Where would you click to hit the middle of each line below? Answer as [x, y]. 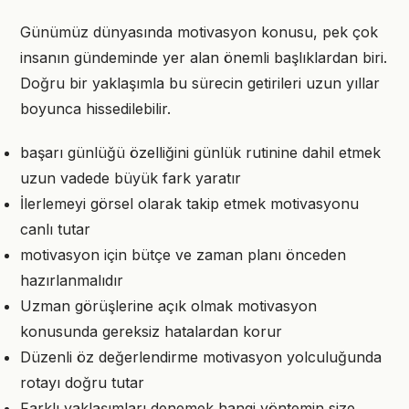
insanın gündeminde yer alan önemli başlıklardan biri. [204, 58]
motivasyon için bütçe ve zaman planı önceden [183, 255]
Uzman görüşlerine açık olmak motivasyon [168, 306]
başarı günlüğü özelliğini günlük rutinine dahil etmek [200, 152]
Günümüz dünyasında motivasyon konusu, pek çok [199, 32]
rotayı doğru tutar [82, 383]
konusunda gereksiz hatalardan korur [151, 331]
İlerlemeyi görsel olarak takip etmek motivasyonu [189, 204]
